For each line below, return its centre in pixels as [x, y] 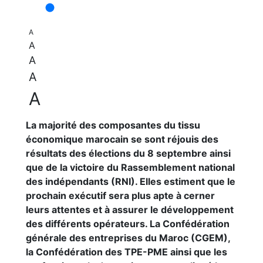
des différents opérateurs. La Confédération [128, 224]
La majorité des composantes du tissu [113, 125]
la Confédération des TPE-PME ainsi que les [127, 252]
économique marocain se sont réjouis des [122, 139]
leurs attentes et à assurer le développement [130, 210]
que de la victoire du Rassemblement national [130, 167]
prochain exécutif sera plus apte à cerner [120, 195]
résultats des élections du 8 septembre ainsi [128, 153]
